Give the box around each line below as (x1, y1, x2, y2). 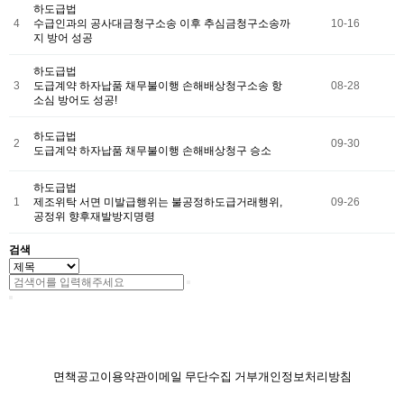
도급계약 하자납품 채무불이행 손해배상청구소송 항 (33, 79, 282, 93)
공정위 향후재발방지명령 (33, 210, 155, 224)
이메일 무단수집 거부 (146, 370, 258, 384)
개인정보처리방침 (257, 370, 352, 384)
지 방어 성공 (33, 32, 93, 45)
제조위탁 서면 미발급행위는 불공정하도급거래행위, (33, 196, 282, 209)
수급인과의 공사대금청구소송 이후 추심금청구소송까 (33, 17, 290, 31)
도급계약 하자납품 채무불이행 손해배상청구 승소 (33, 144, 271, 158)
